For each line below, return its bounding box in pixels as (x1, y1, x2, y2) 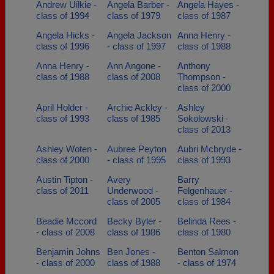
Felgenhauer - (177, 185, 232, 196)
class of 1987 (177, 10, 231, 21)
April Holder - (36, 102, 88, 113)
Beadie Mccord (36, 216, 97, 226)
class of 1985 (106, 113, 160, 124)
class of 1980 (177, 227, 231, 237)
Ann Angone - (106, 61, 161, 71)
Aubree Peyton (106, 144, 166, 154)
